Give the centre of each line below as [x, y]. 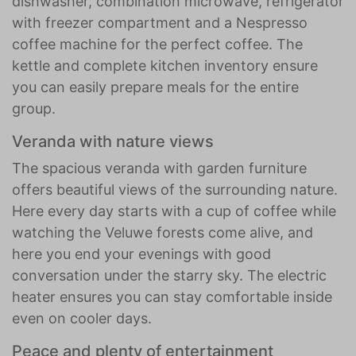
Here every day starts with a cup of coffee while [174, 211]
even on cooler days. [82, 318]
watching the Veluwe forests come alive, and [163, 232]
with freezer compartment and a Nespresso [160, 23]
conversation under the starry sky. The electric [169, 275]
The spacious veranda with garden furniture [159, 168]
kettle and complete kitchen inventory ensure [165, 66]
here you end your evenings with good [141, 254]
